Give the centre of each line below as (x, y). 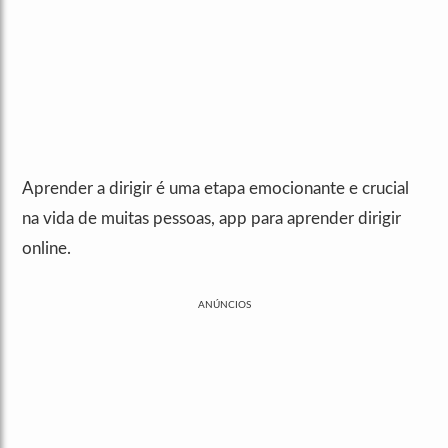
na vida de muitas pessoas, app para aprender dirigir (211, 219)
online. (46, 249)
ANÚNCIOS (224, 305)
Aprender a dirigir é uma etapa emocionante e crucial (215, 189)
